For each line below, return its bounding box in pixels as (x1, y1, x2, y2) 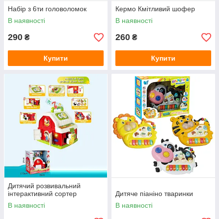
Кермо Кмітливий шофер (115, 5, 195, 13)
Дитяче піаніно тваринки (115, 190, 193, 198)
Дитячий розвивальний (8, 182, 81, 190)
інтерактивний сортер (8, 190, 77, 198)
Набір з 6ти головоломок (8, 5, 87, 13)
